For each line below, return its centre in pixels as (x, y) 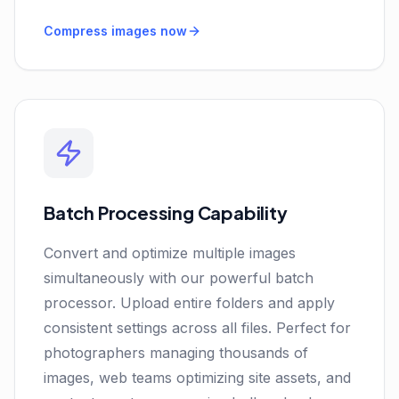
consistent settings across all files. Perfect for (197, 328)
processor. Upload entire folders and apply (189, 303)
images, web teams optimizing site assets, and (197, 378)
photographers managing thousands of (176, 353)
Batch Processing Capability (166, 212)
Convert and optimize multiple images (170, 253)
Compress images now (115, 31)
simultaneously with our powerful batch (179, 278)
